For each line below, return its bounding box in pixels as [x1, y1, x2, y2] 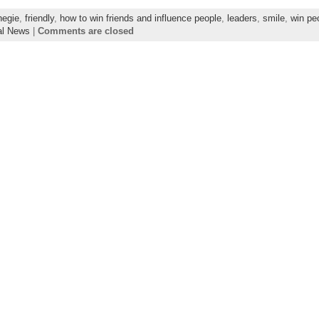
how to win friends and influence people [59, 13, 221, 24]
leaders [226, 13, 257, 24]
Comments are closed [37, 26, 134, 37]
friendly [24, 13, 54, 24]
